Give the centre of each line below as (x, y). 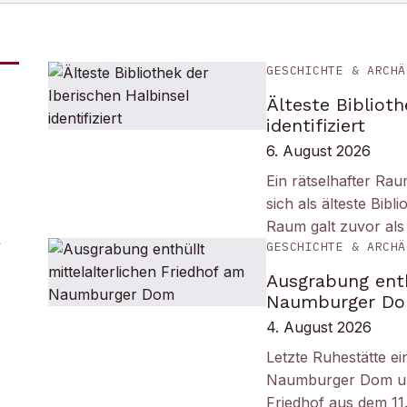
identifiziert (316, 125)
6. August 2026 (319, 151)
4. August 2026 (319, 327)
